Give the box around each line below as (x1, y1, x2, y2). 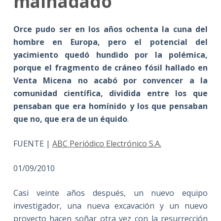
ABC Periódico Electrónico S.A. (52, 138, 161, 149)
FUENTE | (13, 138, 52, 149)
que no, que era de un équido (13, 113, 127, 125)
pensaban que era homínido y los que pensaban (13, 101, 208, 112)
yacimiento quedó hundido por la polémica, (13, 49, 208, 61)
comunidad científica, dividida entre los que (13, 88, 208, 99)
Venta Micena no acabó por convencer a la (13, 75, 208, 86)
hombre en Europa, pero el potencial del (13, 37, 208, 48)
